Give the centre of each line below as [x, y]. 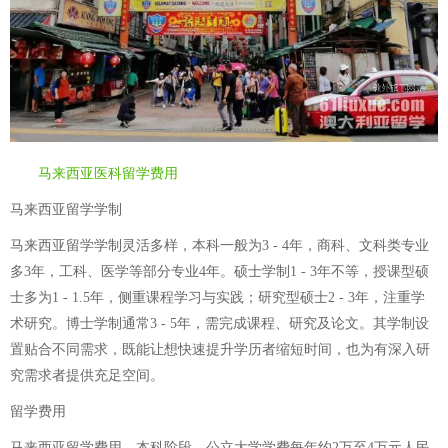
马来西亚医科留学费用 [108, 173]
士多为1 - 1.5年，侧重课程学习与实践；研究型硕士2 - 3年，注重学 [217, 297]
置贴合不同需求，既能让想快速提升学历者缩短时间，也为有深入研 [220, 349]
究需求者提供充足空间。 [87, 375]
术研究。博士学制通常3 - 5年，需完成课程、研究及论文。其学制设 [219, 323]
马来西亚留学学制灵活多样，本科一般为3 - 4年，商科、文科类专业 [219, 245]
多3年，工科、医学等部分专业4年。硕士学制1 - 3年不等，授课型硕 [219, 271]
